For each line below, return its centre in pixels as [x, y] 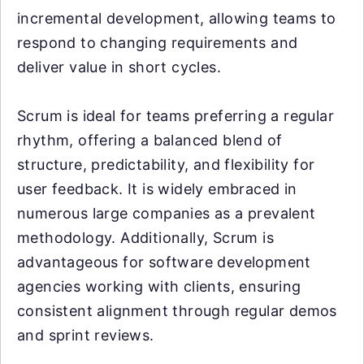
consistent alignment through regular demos [177, 310]
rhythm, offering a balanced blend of [150, 140]
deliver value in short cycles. [119, 67]
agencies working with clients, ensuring [159, 286]
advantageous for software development [164, 262]
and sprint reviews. [86, 335]
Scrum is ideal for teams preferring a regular [175, 115]
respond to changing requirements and [158, 42]
